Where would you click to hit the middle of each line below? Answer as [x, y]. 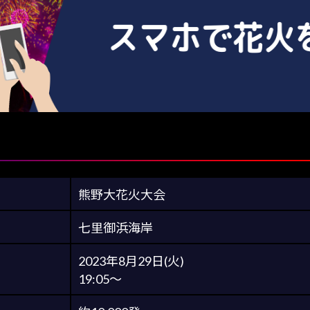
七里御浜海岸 [116, 228]
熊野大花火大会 [122, 195]
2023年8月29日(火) [131, 261]
